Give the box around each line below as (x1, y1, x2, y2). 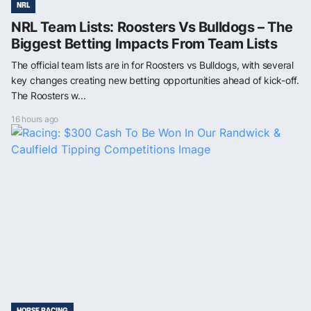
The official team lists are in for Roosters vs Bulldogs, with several (11, 59, 294, 72)
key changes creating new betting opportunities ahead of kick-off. (11, 74, 299, 87)
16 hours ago (11, 114, 59, 125)
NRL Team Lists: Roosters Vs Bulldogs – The (11, 19, 293, 36)
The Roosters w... (11, 90, 86, 102)
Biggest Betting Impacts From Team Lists (11, 35, 278, 53)
